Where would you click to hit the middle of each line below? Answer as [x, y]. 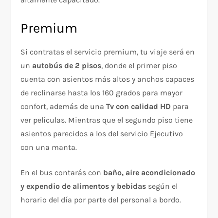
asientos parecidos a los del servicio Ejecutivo [102, 133]
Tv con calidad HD [139, 106]
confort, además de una [64, 106]
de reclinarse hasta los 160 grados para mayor [102, 92]
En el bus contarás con [62, 172]
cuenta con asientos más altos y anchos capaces [108, 79]
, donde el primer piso [139, 65]
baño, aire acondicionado [149, 172]
